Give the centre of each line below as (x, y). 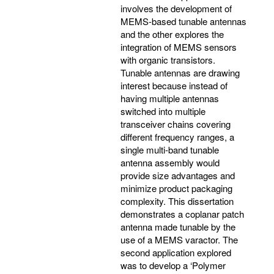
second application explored (176, 252)
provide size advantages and (178, 175)
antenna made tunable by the (178, 226)
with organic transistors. (168, 59)
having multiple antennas (170, 98)
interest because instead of (174, 85)
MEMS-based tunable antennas (183, 21)
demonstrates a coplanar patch (182, 213)
